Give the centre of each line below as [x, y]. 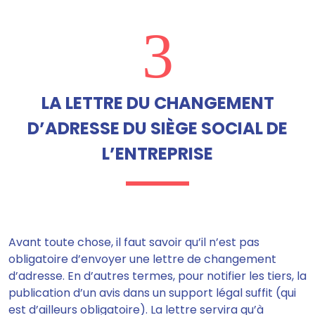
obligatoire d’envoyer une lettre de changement [142, 259]
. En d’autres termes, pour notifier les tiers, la [185, 276]
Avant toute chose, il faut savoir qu [103, 243]
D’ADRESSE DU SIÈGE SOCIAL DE [157, 129]
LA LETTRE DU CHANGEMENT [157, 103]
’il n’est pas [229, 243]
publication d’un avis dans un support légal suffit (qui [152, 293]
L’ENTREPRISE [157, 154]
